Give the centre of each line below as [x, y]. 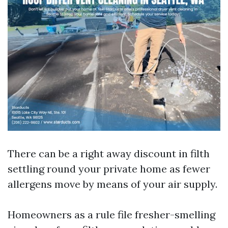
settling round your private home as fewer [109, 169]
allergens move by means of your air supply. [112, 184]
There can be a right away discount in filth [109, 153]
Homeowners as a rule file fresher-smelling [111, 215]
